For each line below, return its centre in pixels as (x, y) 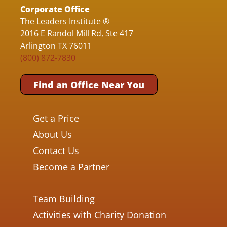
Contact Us (56, 151)
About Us (52, 135)
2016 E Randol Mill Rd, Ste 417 (77, 33)
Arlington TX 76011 (56, 46)
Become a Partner (71, 167)
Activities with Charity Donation (100, 215)
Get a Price (56, 118)
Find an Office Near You (89, 84)
